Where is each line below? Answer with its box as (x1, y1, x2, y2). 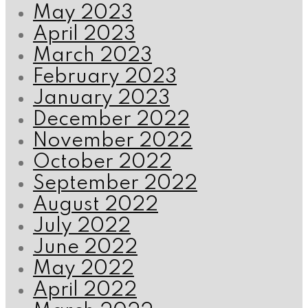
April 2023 (33, 25, 135, 45)
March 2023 (33, 46, 152, 67)
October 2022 (33, 153, 172, 173)
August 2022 (33, 195, 158, 216)
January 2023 (33, 89, 170, 109)
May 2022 (33, 259, 134, 280)
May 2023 (33, 3, 133, 24)
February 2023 (33, 67, 177, 88)
